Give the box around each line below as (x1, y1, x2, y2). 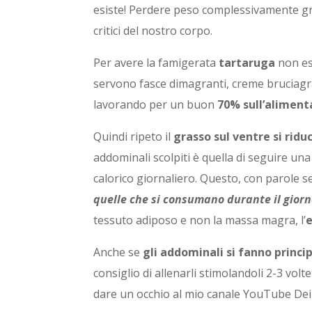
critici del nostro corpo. (93, 23, 213, 39)
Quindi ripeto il (93, 129, 174, 145)
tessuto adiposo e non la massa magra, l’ (93, 212, 306, 228)
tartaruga (219, 55, 276, 71)
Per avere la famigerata (93, 55, 219, 71)
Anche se (93, 244, 143, 260)
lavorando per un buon (93, 97, 218, 113)
